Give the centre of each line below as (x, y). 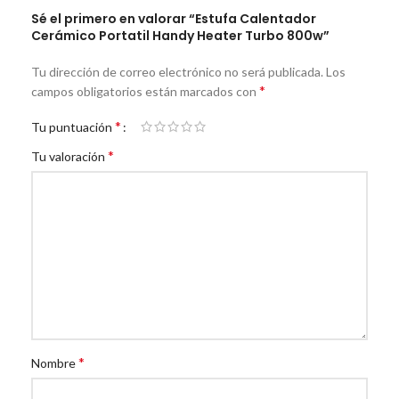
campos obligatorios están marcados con (145, 92)
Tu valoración (69, 157)
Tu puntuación (73, 127)
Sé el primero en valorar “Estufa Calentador (174, 19)
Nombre (55, 363)
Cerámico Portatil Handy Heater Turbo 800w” (180, 36)
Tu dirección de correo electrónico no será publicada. (177, 72)
